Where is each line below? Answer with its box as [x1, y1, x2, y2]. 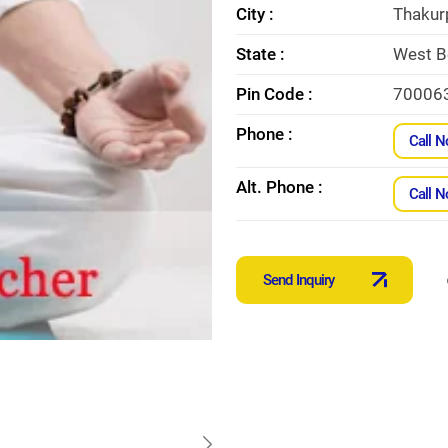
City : [236, 3, 274, 24]
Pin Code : [236, 83, 313, 104]
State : [236, 43, 285, 64]
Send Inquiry [263, 270, 335, 289]
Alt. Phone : [236, 176, 323, 197]
